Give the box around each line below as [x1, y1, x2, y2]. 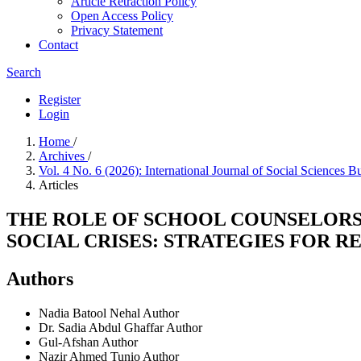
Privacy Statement [71, 23, 163, 37]
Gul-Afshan [39, 334, 102, 349]
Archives [39, 149, 88, 163]
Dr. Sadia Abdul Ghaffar [39, 320, 166, 334]
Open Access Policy [71, 9, 173, 23]
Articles [39, 178, 78, 192]
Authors [6, 268, 73, 289]
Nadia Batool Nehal [39, 305, 143, 320]
